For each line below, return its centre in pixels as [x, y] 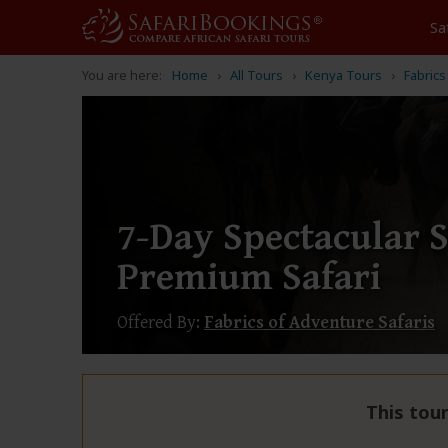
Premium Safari [249, 278]
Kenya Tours [343, 75]
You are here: [122, 75]
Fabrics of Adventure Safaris [319, 323]
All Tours [256, 75]
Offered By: [158, 323]
